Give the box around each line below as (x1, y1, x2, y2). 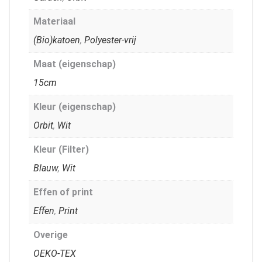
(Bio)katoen (33, 34, 80, 46)
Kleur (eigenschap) (33, 101, 116, 112)
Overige (33, 229, 68, 240)
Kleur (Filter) (33, 143, 89, 155)
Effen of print (33, 186, 93, 198)
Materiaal (33, 15, 75, 27)
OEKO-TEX (33, 247, 76, 259)
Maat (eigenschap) (33, 58, 116, 70)
